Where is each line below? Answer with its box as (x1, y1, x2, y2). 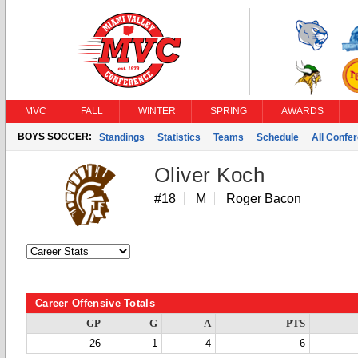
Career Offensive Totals (35, 297, 155, 309)
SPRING (210, 105, 247, 117)
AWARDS (281, 105, 324, 117)
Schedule (257, 132, 299, 143)
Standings (99, 132, 145, 143)
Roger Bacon (226, 192, 301, 205)
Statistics (157, 132, 201, 143)
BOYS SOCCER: (18, 131, 92, 142)
